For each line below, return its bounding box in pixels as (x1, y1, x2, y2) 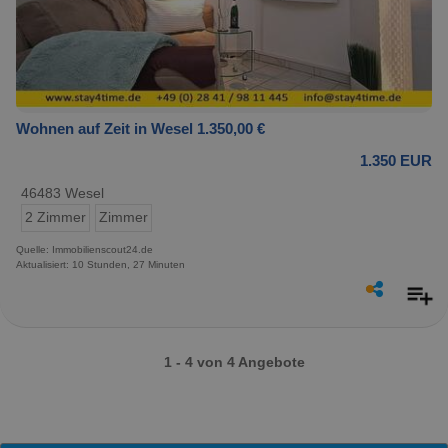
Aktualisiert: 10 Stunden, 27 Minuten (16, 259, 185, 271)
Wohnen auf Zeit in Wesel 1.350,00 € (16, 120, 265, 138)
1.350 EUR (360, 152, 432, 170)
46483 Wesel (21, 186, 104, 202)
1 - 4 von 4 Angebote (163, 354, 305, 371)
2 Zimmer (25, 210, 86, 226)
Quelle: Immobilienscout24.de (16, 244, 153, 256)
